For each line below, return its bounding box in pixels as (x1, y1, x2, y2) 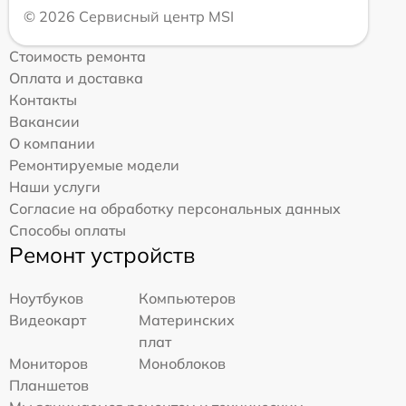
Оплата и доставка (9, 68, 143, 87)
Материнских (139, 310, 236, 329)
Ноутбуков (9, 288, 83, 307)
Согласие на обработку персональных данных (9, 198, 341, 217)
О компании (9, 133, 95, 152)
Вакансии (9, 111, 80, 130)
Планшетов (9, 375, 89, 394)
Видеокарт (9, 310, 86, 329)
